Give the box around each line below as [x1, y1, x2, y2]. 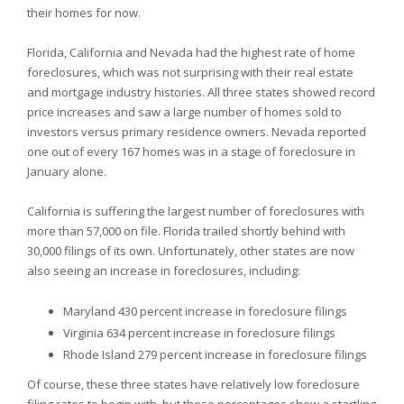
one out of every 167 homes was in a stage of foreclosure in [27, 143, 355, 160]
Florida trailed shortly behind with [163, 223, 345, 239]
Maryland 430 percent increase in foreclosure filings [63, 303, 347, 319]
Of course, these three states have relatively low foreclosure [27, 376, 360, 392]
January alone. [27, 163, 106, 179]
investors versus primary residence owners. [27, 124, 271, 140]
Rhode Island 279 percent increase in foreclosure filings [63, 346, 367, 363]
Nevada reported [271, 124, 366, 140]
